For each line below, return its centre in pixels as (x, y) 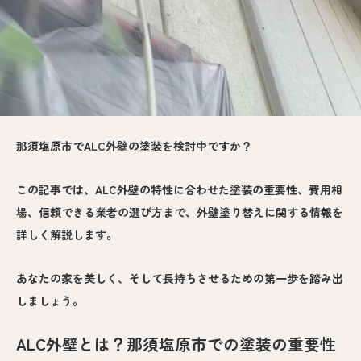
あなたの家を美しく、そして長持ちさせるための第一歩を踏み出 (180, 278)
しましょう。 (50, 301)
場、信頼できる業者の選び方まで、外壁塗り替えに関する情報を (180, 212)
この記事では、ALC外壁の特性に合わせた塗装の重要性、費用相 (179, 190)
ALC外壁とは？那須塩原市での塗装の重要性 (176, 344)
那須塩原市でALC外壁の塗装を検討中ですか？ (134, 146)
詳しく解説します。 (67, 235)
